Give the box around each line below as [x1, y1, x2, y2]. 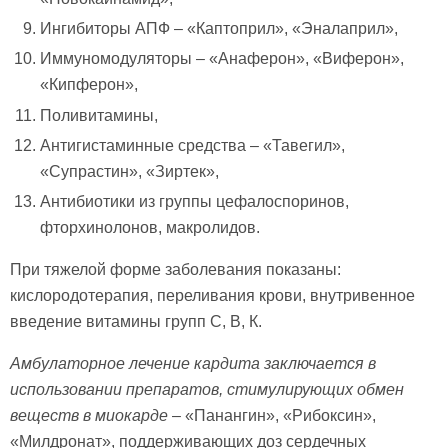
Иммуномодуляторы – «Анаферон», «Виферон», [40, 50, 405, 68]
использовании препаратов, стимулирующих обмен [10, 381, 404, 399]
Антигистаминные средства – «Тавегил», [40, 137, 346, 154]
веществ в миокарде [10, 407, 168, 425]
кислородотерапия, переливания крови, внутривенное [10, 287, 415, 305]
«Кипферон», [40, 76, 139, 94]
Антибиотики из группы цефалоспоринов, [40, 193, 350, 211]
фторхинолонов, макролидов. [40, 219, 261, 237]
